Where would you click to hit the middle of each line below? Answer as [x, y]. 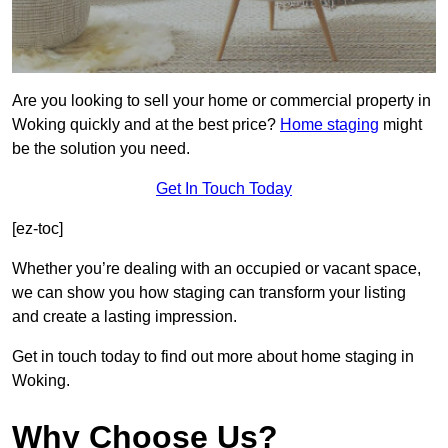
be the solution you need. [101, 149]
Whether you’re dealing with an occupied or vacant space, [216, 269]
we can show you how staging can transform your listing [209, 293]
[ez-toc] [37, 229]
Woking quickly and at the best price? [146, 125]
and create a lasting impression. [124, 317]
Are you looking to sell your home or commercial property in [221, 101]
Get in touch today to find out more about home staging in [213, 357]
